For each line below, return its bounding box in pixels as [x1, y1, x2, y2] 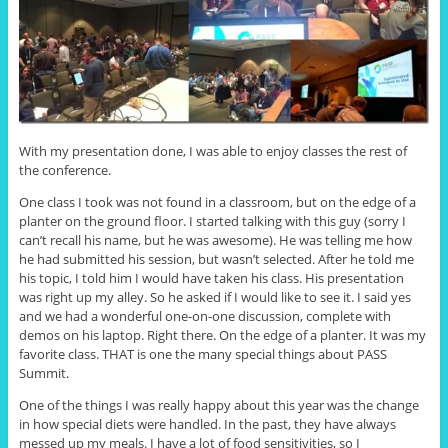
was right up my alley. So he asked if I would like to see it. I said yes [18, 287, 411, 306]
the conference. [18, 160, 111, 179]
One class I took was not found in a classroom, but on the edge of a [18, 192, 416, 211]
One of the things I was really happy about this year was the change [18, 395, 419, 414]
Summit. [18, 363, 69, 382]
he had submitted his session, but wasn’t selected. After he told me [18, 249, 414, 268]
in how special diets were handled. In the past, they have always [18, 414, 396, 433]
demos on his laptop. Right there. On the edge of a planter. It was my [18, 325, 426, 344]
